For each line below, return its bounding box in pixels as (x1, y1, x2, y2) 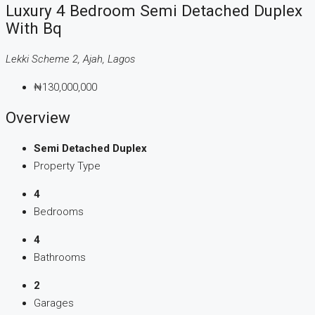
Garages (34, 297, 74, 310)
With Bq (6, 19, 62, 38)
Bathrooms (34, 251, 86, 264)
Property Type (34, 160, 101, 173)
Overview (6, 108, 70, 127)
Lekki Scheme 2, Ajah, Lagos (6, 52, 135, 65)
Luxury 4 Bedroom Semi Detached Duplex (6, 1, 302, 20)
